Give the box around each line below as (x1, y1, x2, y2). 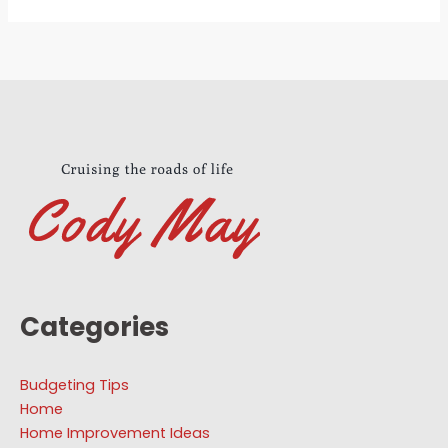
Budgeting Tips (20, 375, 129, 396)
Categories (20, 309, 169, 346)
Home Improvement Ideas (20, 423, 210, 444)
